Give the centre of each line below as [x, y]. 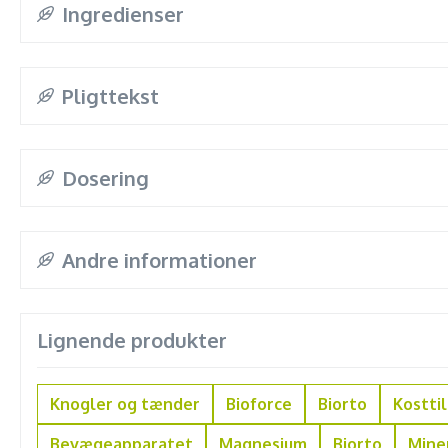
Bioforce [259, 404]
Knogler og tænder [125, 404]
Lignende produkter [132, 340]
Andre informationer [159, 260]
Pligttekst [110, 96]
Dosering [105, 178]
